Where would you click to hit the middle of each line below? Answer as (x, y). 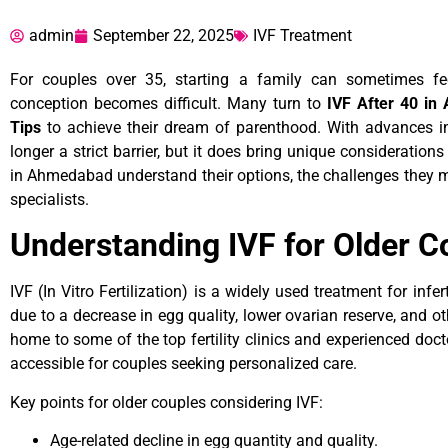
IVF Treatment (302, 36)
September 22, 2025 (163, 36)
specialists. (49, 200)
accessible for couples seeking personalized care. (183, 364)
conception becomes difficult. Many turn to (169, 104)
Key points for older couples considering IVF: (166, 402)
